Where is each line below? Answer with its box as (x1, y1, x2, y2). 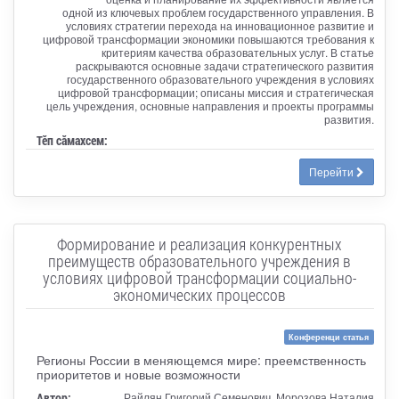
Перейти (308, 163, 356, 179)
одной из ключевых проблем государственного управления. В (61, 4, 374, 20)
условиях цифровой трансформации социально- (43, 266, 356, 289)
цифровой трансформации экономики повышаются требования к (42, 30, 374, 46)
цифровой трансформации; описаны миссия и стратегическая (57, 84, 374, 100)
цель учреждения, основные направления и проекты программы (45, 97, 374, 113)
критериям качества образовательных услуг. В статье (101, 44, 374, 60)
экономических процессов (113, 283, 286, 305)
